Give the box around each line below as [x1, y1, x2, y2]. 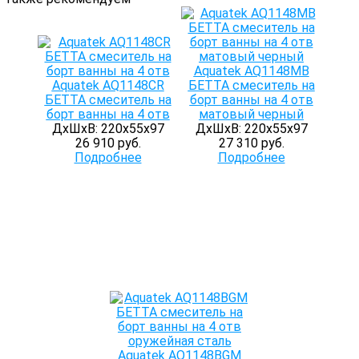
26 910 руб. [75, 135, 141, 151]
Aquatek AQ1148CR [51, 78, 164, 93]
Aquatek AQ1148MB [193, 63, 309, 79]
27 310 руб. [218, 135, 284, 151]
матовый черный [199, 107, 304, 122]
